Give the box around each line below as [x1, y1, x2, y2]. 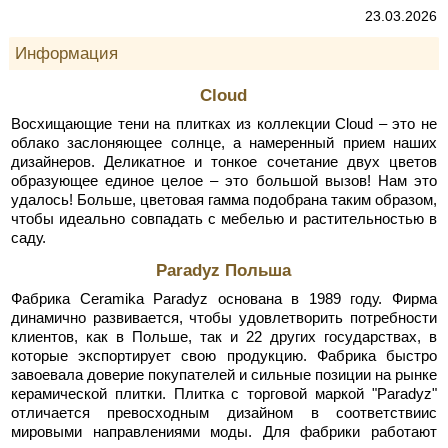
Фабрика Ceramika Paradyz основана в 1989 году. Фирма [10, 290, 438, 308]
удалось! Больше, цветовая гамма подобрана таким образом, [10, 191, 438, 209]
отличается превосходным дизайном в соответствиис [10, 404, 438, 422]
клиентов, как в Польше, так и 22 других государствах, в [10, 328, 438, 346]
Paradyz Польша [156, 261, 292, 280]
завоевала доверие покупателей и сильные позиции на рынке [10, 366, 438, 384]
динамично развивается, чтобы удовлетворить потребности [10, 309, 438, 327]
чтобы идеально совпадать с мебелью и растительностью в [10, 210, 438, 228]
